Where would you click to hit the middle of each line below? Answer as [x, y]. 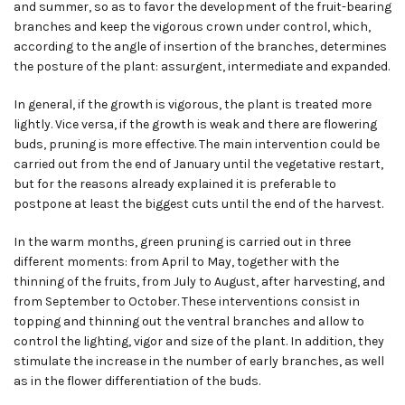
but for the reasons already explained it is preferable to [175, 184]
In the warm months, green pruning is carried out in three [182, 242]
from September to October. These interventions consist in [187, 302]
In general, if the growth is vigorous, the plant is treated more [193, 105]
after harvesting [308, 282]
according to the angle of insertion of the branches [164, 47]
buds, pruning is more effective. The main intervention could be [197, 145]
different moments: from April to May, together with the [176, 262]
